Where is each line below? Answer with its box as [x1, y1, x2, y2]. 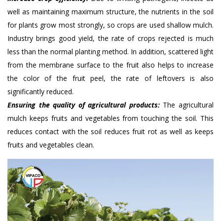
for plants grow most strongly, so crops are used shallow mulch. [7, 20, 214, 30]
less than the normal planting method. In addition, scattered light [7, 47, 214, 57]
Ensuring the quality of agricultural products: [7, 100, 160, 110]
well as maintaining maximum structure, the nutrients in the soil [7, 7, 214, 17]
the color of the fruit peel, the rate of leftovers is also [7, 74, 214, 83]
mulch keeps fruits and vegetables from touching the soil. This [7, 113, 214, 123]
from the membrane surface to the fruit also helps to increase [7, 60, 214, 70]
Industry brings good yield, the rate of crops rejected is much [7, 34, 214, 43]
